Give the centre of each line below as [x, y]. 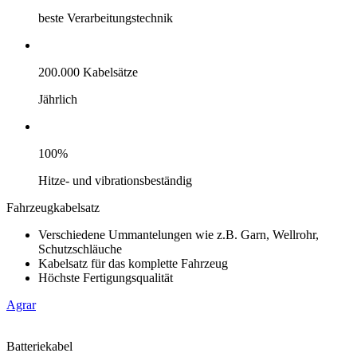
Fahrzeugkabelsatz [53, 207]
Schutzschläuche [80, 249]
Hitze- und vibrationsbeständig [115, 180]
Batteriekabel [39, 346]
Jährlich [58, 99]
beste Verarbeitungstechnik [106, 18]
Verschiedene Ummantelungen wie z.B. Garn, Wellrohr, [178, 234]
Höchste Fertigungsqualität [106, 277]
